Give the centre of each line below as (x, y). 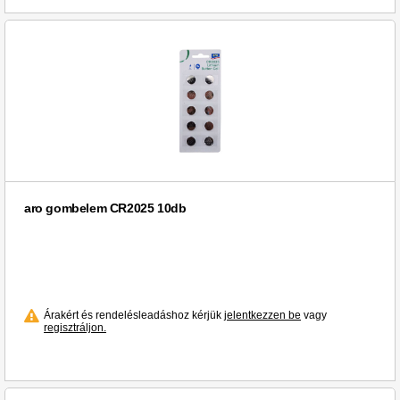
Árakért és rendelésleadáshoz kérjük (134, 316)
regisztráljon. (75, 328)
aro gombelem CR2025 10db (105, 208)
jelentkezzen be (262, 316)
